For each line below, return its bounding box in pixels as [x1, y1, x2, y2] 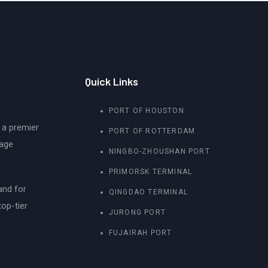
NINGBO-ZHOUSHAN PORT [108, 147, 210, 156]
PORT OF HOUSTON [108, 106, 184, 115]
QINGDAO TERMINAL [108, 187, 188, 196]
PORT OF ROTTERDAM [108, 126, 196, 135]
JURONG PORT [108, 208, 166, 217]
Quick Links [84, 74, 138, 88]
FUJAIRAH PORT [108, 228, 172, 237]
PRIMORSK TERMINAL [108, 167, 193, 176]
